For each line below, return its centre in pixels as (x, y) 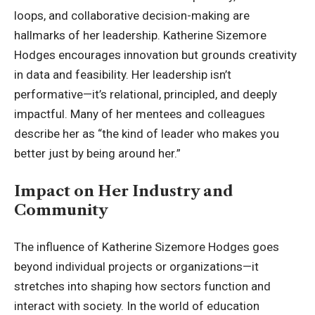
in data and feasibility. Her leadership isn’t (123, 75)
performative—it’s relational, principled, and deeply (146, 95)
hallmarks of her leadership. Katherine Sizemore (140, 36)
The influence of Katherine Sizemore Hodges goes (147, 247)
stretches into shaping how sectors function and (142, 287)
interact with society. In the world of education (137, 306)
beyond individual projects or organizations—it (136, 267)
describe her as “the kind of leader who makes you (147, 134)
